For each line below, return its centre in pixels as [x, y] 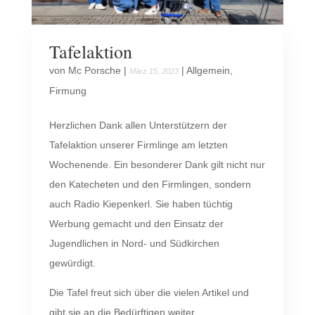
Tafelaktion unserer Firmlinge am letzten [138, 144]
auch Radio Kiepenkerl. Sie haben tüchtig [141, 204]
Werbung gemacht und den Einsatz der [136, 223]
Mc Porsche [94, 70]
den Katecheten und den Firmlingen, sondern [150, 184]
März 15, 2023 [154, 71]
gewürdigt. [72, 263]
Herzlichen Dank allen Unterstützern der [138, 125]
